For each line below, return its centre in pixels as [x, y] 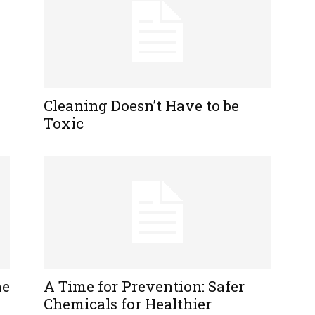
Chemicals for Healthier [128, 304]
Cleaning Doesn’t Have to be [141, 105]
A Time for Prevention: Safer [144, 286]
